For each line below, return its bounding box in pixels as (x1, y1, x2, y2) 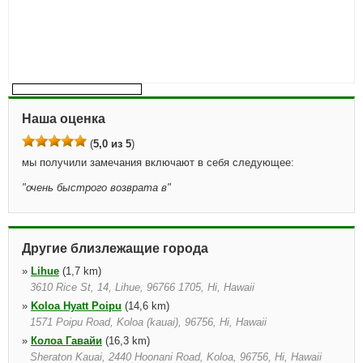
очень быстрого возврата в (26, 181, 167, 194)
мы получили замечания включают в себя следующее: (22, 156, 294, 169)
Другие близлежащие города (22, 241, 208, 255)
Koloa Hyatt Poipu (31, 300, 122, 312)
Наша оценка (22, 112, 105, 126)
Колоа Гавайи (31, 335, 102, 347)
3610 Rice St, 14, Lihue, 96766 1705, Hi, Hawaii (30, 281, 254, 293)
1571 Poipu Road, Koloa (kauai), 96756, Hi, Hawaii (30, 316, 267, 328)
